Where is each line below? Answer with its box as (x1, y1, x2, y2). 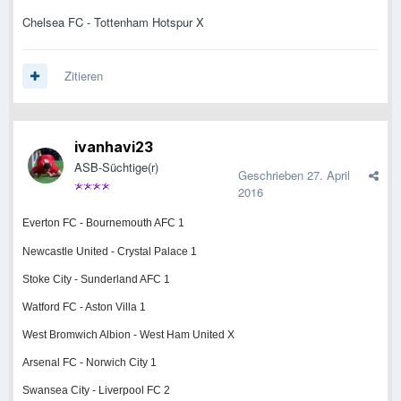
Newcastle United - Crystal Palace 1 (22, 245, 197, 259)
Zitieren (64, 67, 103, 85)
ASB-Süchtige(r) (74, 158, 158, 176)
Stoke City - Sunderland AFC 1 (22, 273, 170, 286)
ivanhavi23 (74, 138, 153, 157)
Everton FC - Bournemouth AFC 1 (22, 217, 184, 230)
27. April (307, 166, 350, 184)
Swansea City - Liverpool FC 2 (22, 384, 170, 397)
